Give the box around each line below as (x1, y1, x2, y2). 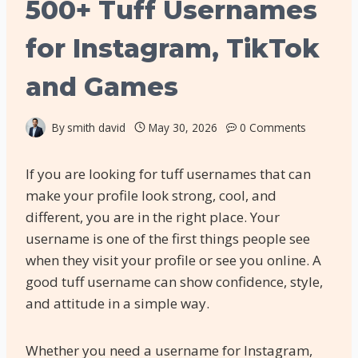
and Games (26, 70, 178, 102)
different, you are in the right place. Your (26, 207, 280, 226)
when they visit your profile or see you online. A (26, 250, 321, 269)
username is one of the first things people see (26, 229, 310, 248)
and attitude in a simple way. (26, 293, 209, 312)
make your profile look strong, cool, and (26, 185, 276, 205)
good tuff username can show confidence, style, (26, 272, 323, 291)
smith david (67, 119, 126, 135)
